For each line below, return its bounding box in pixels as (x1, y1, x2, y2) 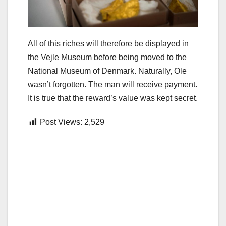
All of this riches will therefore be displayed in (28, 39, 189, 48)
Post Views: (40, 117, 82, 126)
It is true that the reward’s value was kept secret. (28, 93, 198, 102)
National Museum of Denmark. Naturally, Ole (28, 66, 187, 75)
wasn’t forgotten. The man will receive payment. (28, 80, 197, 89)
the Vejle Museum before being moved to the (28, 52, 187, 62)
